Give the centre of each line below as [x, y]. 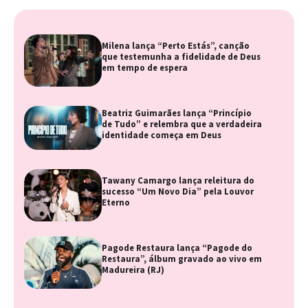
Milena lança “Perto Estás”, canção [176, 45]
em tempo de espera [145, 67]
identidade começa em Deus [162, 135]
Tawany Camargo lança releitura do [178, 180]
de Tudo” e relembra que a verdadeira [182, 124]
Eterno [116, 202]
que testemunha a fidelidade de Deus [181, 56]
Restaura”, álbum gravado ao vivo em [182, 258]
